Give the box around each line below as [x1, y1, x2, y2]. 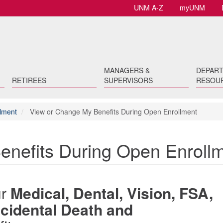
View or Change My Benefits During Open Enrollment [28, 107, 197, 116]
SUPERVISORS [104, 75, 153, 85]
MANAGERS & [104, 65, 150, 75]
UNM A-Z [134, 2, 164, 12]
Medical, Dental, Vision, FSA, [10, 182, 213, 204]
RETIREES [12, 75, 47, 85]
